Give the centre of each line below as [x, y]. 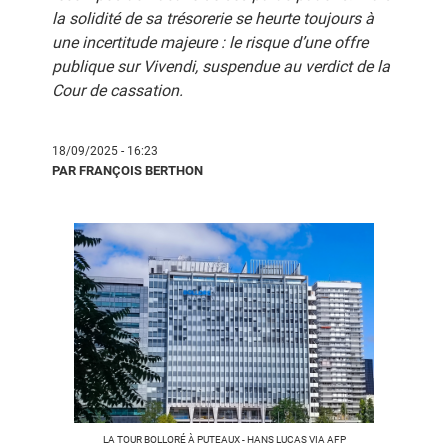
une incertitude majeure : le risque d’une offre [210, 42]
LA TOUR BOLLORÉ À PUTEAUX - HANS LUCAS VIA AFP [224, 439]
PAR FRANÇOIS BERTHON [127, 170]
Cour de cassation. [117, 90]
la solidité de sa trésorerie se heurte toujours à [213, 18]
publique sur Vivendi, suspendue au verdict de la [221, 66]
